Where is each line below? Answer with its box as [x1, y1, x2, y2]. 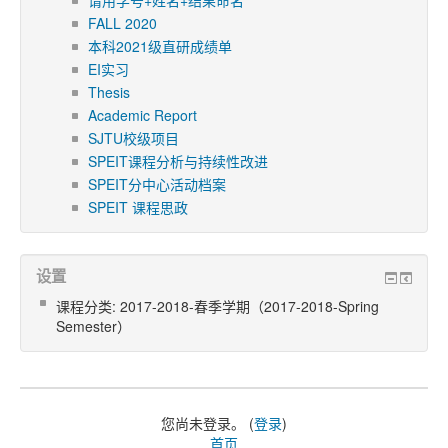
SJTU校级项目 [88, 128, 179, 148]
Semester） [56, 316, 131, 336]
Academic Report [88, 105, 197, 125]
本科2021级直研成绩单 [88, 36, 232, 56]
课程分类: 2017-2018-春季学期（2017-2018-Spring [56, 296, 379, 316]
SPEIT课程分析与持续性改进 [88, 151, 268, 171]
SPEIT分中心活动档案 [88, 174, 226, 194]
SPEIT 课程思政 [88, 197, 188, 217]
